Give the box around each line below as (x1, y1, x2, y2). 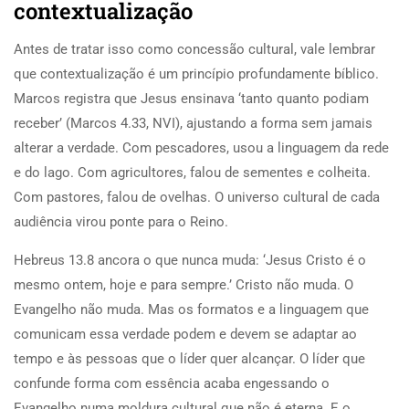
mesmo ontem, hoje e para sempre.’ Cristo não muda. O (14, 276, 353, 293)
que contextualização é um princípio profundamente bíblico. (14, 65, 379, 82)
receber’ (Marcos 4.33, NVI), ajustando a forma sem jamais (14, 114, 372, 131)
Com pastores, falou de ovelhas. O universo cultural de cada (14, 188, 380, 205)
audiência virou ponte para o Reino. (14, 213, 228, 230)
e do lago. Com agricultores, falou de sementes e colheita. (14, 163, 371, 181)
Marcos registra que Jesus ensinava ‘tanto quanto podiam (14, 89, 369, 107)
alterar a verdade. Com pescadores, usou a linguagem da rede (14, 139, 389, 156)
